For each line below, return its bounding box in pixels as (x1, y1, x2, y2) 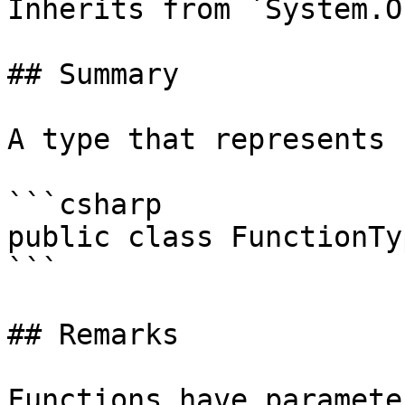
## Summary (7, 58, 179, 90)
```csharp (7, 188, 162, 221)
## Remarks (7, 318, 179, 351)
